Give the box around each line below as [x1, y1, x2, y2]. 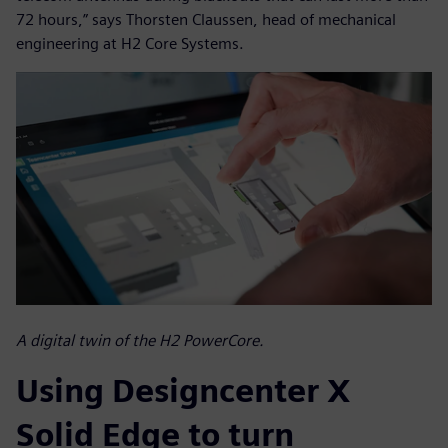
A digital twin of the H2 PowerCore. [16, 331, 264, 351]
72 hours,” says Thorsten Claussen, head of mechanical [16, 9, 396, 29]
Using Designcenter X [16, 371, 351, 411]
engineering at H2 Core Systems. [16, 33, 244, 53]
